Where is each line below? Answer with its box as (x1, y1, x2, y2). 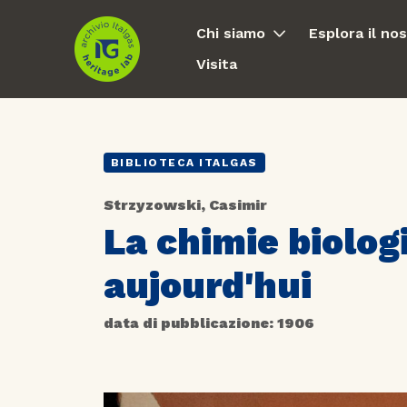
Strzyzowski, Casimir (104, 196, 267, 214)
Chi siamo (195, 25, 265, 42)
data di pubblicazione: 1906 (104, 314, 314, 333)
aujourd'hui (104, 264, 312, 308)
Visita (195, 55, 237, 73)
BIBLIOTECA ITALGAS (110, 156, 258, 170)
